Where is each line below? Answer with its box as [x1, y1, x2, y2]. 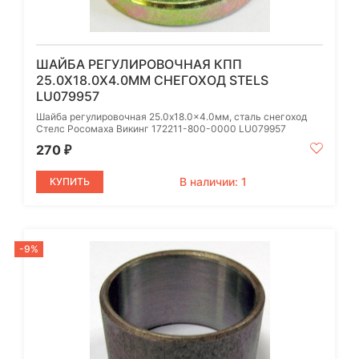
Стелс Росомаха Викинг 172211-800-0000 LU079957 [36, 122, 286, 135]
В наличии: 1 [179, 174, 247, 188]
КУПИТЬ [50, 175, 90, 188]
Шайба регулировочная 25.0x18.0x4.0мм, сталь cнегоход [36, 110, 307, 123]
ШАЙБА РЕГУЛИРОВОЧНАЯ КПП [36, 55, 242, 72]
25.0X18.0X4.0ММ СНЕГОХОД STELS [36, 71, 268, 88]
